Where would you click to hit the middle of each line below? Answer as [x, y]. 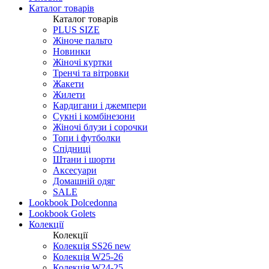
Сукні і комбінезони [94, 116]
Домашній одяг [84, 181]
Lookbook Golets [62, 213]
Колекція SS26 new [92, 246]
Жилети [69, 94]
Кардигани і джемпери [100, 105]
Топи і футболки [87, 138]
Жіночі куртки [83, 62]
